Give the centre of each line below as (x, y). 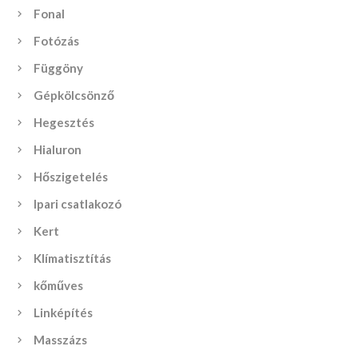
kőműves (58, 285)
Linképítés (63, 312)
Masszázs (60, 339)
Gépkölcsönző (74, 95)
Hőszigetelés (71, 176)
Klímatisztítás (72, 258)
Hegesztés (64, 122)
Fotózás (56, 40)
